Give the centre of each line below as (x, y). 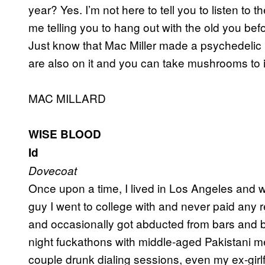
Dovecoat (53, 171)
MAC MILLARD (67, 98)
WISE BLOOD (65, 134)
